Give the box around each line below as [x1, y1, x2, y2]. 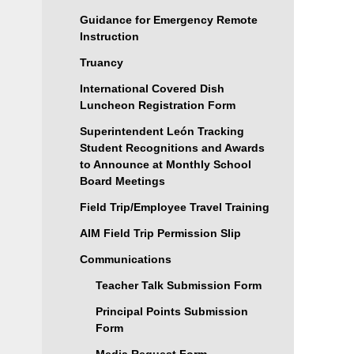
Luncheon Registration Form [79, 99, 235, 111]
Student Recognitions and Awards [79, 141, 265, 154]
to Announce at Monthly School [79, 158, 251, 171]
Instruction [79, 30, 139, 43]
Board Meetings [79, 175, 165, 187]
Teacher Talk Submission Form [95, 279, 262, 292]
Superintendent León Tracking [79, 125, 244, 137]
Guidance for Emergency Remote [79, 13, 258, 26]
